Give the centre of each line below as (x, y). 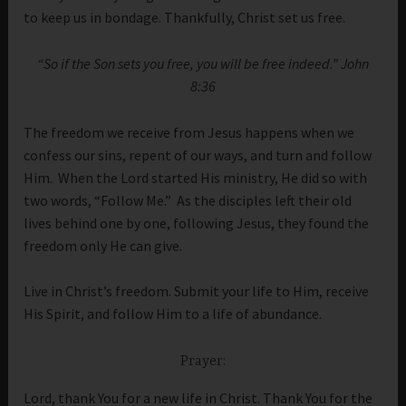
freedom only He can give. (103, 245)
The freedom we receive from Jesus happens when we (189, 132)
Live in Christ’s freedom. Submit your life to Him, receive (197, 291)
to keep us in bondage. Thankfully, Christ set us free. (185, 18)
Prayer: (203, 361)
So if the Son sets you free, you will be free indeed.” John (206, 63)
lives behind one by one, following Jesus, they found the (197, 222)
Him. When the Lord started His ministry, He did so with (196, 177)
